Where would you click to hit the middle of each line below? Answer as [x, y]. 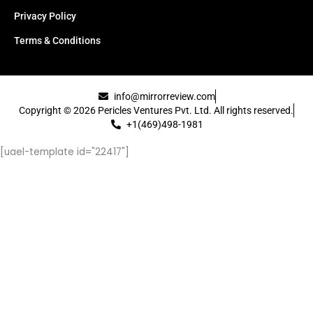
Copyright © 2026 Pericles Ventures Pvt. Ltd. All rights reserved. [156, 110]
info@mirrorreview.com [165, 96]
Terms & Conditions [57, 41]
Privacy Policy [45, 16]
